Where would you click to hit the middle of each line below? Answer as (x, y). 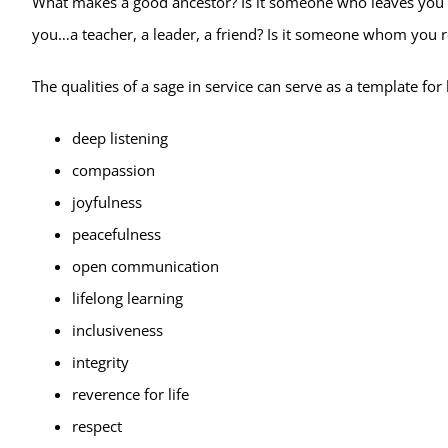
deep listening (119, 137)
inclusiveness (117, 329)
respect (96, 425)
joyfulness (106, 201)
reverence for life (130, 393)
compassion (113, 169)
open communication (145, 265)
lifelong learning (127, 297)
